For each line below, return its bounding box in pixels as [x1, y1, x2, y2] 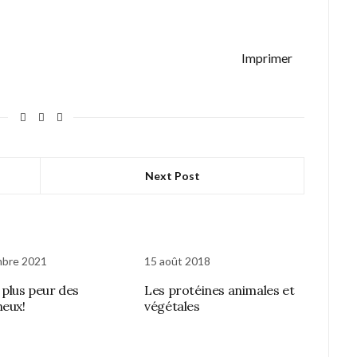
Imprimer [241, 50, 293, 65]
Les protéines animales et [144, 282, 295, 298]
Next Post [144, 169, 200, 182]
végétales [144, 298, 200, 314]
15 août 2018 [144, 254, 211, 268]
